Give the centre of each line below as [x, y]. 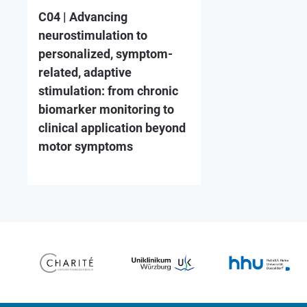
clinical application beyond [112, 128]
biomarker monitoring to [107, 110]
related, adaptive [85, 73]
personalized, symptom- [106, 54]
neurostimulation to [93, 36]
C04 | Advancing [83, 17]
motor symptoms [86, 147]
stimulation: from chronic [109, 91]
